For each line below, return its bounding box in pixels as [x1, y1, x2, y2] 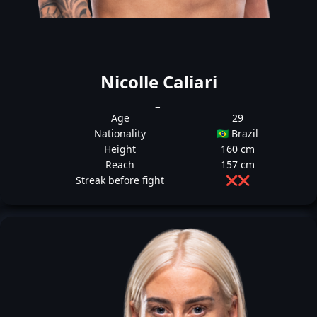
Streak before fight [76, 173, 165, 187]
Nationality [94, 127, 146, 140]
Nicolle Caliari [100, 70, 217, 93]
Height [104, 142, 137, 156]
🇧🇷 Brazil [217, 127, 259, 140]
